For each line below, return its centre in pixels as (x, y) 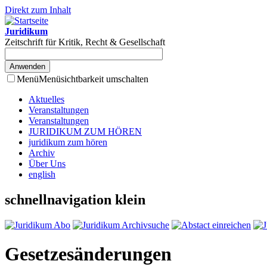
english (42, 174)
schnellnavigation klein (75, 199)
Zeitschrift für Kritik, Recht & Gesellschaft (85, 42)
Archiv (42, 153)
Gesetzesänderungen (88, 254)
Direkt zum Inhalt (38, 10)
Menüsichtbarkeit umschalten (94, 79)
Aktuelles (46, 99)
